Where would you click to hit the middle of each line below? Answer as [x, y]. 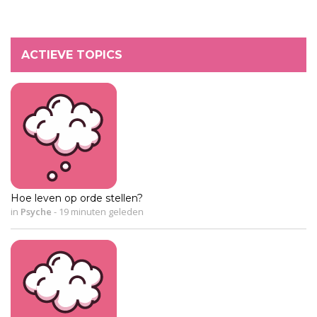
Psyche [36, 211]
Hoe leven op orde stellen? [77, 198]
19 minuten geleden [100, 211]
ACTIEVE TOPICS [72, 54]
